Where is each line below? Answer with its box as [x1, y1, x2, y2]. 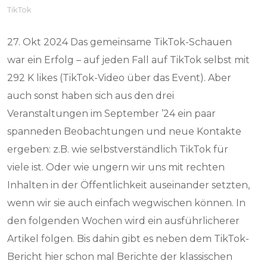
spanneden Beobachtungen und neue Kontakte [7, 126, 242, 137]
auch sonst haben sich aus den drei [7, 90, 175, 101]
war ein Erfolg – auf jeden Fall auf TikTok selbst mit [7, 54, 250, 66]
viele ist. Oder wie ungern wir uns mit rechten [7, 162, 225, 173]
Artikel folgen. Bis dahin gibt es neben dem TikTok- [7, 233, 250, 244]
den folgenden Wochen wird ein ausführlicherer [7, 215, 240, 226]
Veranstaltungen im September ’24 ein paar [7, 108, 216, 119]
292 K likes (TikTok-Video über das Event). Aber [7, 72, 232, 83]
